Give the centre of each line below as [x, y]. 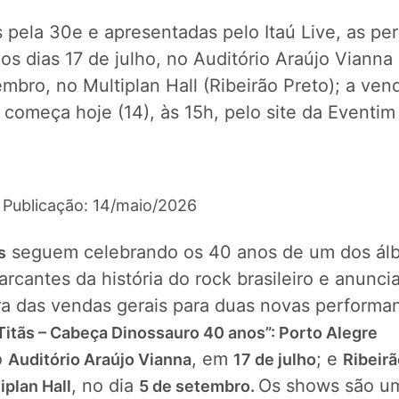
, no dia [105, 386]
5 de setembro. [199, 386]
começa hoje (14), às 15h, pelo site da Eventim [199, 112]
